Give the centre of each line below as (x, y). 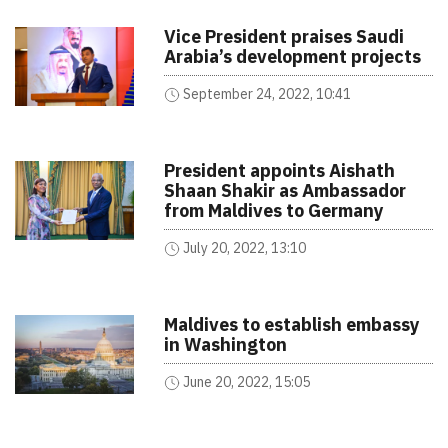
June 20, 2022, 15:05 (247, 381)
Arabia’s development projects (293, 56)
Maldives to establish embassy (292, 324)
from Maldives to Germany (278, 210)
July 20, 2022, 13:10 (245, 247)
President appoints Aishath (280, 170)
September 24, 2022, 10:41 (267, 93)
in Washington (226, 344)
